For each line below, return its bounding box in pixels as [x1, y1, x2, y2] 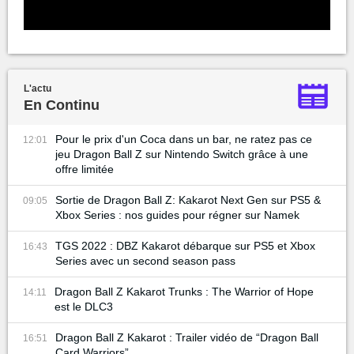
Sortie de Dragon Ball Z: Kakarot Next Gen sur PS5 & [55, 194, 321, 207]
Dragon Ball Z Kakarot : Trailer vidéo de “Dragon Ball [55, 331, 318, 345]
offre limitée [55, 163, 114, 176]
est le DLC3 [55, 300, 113, 314]
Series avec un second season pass [55, 254, 235, 268]
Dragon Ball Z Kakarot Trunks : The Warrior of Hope [55, 285, 314, 299]
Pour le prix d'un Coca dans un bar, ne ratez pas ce [55, 133, 312, 146]
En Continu [24, 97, 100, 114]
